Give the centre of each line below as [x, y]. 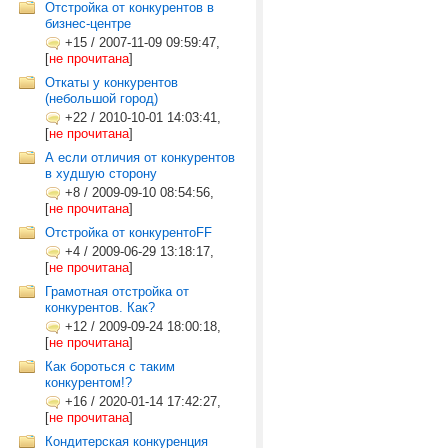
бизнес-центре [88, 23]
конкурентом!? [88, 382]
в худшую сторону [101, 173]
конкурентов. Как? [100, 307]
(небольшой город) [101, 98]
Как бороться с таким [110, 366]
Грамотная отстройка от [117, 291]
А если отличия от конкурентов [140, 157]
